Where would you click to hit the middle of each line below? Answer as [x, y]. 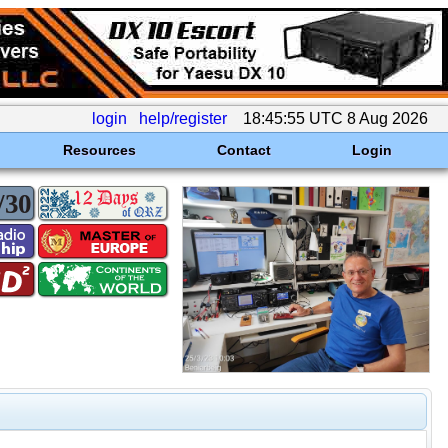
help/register [183, 118]
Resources [99, 150]
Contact [243, 150]
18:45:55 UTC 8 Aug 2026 [335, 118]
